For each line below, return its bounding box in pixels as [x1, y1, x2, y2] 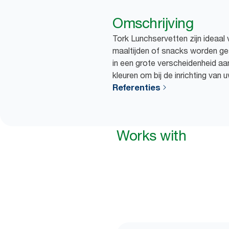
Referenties [112, 82, 161, 93]
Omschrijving [112, 14, 193, 32]
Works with [117, 127, 186, 144]
